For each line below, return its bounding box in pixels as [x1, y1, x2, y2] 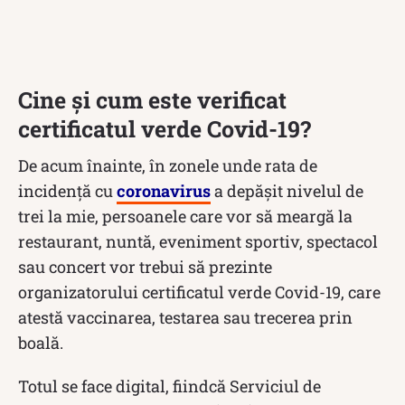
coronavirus [117, 179, 211, 202]
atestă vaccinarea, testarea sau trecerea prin [18, 306, 353, 328]
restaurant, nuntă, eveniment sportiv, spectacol [18, 230, 378, 252]
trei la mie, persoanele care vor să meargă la [18, 204, 353, 227]
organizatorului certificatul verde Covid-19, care [18, 280, 381, 303]
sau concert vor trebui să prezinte [18, 255, 272, 278]
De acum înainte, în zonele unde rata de [18, 154, 317, 176]
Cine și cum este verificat [18, 84, 287, 115]
